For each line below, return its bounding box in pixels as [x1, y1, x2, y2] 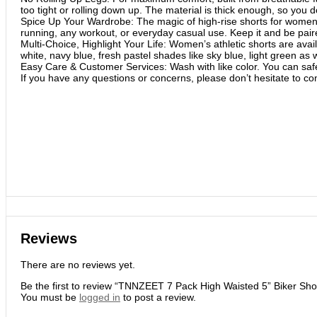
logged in [79, 291, 120, 303]
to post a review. [120, 291, 196, 303]
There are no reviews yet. [21, 258, 135, 270]
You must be [21, 291, 79, 303]
